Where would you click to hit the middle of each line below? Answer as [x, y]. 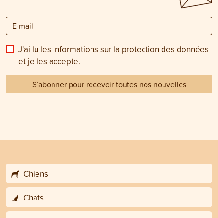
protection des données [165, 49]
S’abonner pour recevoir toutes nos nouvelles [109, 84]
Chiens [35, 173]
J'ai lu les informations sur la [70, 49]
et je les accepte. [49, 61]
